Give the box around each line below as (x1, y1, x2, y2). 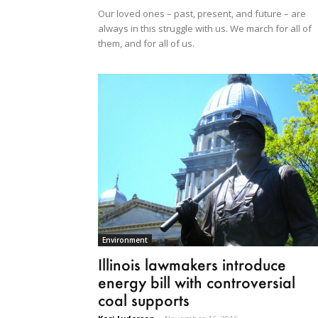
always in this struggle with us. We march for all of (98, 22, 312, 35)
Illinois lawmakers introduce (98, 255, 286, 275)
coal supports (98, 290, 190, 310)
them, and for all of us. (98, 37, 194, 50)
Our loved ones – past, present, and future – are (98, 7, 306, 21)
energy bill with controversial (98, 273, 295, 292)
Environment (102, 235, 148, 246)
